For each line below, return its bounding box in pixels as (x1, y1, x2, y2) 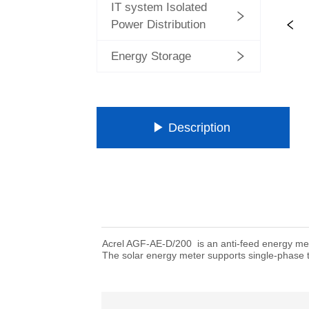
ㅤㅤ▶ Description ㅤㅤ (152, 121, 235, 134)
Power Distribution (111, 18, 206, 31)
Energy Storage (111, 50, 192, 63)
